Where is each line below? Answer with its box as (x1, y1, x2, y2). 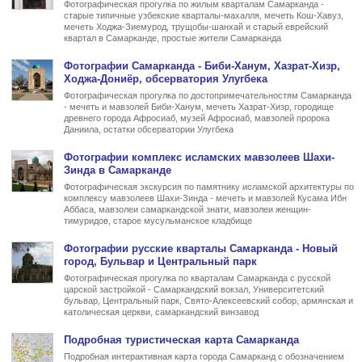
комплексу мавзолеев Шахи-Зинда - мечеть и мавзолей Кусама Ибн (63, 192, 347, 203)
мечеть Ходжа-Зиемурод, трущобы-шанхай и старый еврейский (63, 21, 328, 32)
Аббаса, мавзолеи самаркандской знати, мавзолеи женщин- (63, 204, 311, 214)
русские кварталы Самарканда (128, 242, 293, 255)
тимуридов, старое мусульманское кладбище (63, 215, 252, 225)
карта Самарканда (204, 333, 299, 346)
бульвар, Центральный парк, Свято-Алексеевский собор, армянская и (63, 295, 353, 305)
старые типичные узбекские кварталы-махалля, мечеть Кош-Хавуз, (63, 10, 343, 20)
